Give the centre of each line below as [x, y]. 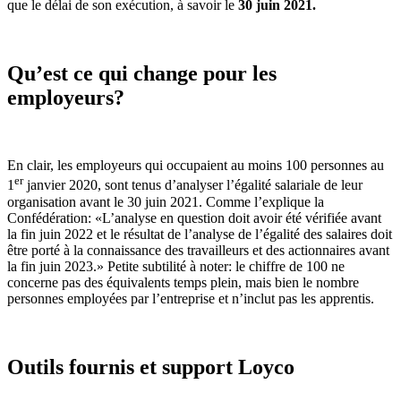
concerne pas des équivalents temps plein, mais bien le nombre [183, 282]
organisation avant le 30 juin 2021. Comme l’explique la [166, 201]
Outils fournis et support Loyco [151, 367]
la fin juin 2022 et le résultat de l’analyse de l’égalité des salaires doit [200, 234]
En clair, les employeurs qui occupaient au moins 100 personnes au [196, 166]
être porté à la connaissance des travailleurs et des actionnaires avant [198, 250]
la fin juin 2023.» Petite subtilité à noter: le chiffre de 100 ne [176, 266]
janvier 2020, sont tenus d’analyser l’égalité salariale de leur [193, 185]
